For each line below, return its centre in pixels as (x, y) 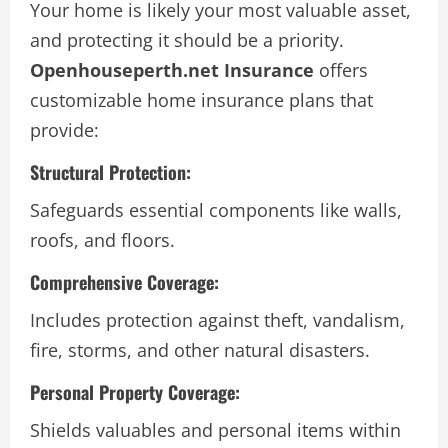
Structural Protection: (110, 171)
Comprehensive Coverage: (124, 281)
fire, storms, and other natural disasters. (200, 349)
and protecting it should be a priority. (187, 39)
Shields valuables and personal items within (215, 429)
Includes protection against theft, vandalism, (217, 319)
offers (341, 69)
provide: (64, 129)
